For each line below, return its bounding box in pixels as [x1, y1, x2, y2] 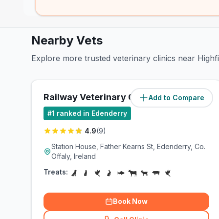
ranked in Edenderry [57, 109, 127, 117]
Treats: [44, 168, 68, 176]
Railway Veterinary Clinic [44, 92, 153, 102]
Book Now [113, 197, 148, 205]
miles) [188, 93, 210, 102]
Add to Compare [149, 93, 205, 102]
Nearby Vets [31, 33, 103, 47]
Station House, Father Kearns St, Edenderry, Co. [51, 142, 205, 151]
